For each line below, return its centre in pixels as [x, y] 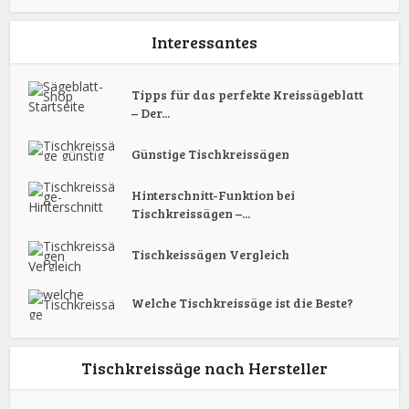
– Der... [151, 113]
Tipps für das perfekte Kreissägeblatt [248, 95]
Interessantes [204, 42]
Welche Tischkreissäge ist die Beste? [243, 303]
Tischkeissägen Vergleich [211, 255]
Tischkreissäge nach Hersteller [204, 368]
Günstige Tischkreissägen [211, 154]
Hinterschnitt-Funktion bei [214, 195]
